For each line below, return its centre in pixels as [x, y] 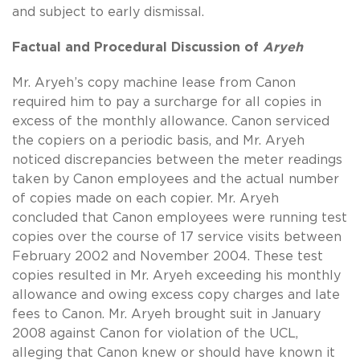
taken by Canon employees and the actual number [176, 179]
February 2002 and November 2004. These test [168, 256]
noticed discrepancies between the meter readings [177, 160]
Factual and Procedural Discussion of [137, 47]
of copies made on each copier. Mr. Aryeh [145, 198]
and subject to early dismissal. [108, 12]
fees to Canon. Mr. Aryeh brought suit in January [166, 314]
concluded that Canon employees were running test [180, 217]
